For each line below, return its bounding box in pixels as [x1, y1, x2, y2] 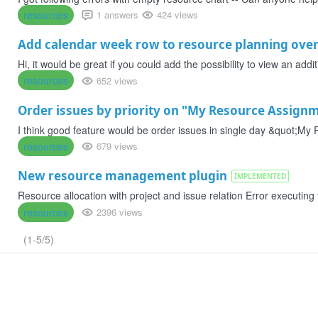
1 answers [97, 8, 138, 22]
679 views [97, 139, 138, 153]
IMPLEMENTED [234, 171, 286, 182]
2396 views [97, 204, 143, 219]
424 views [157, 8, 198, 22]
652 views [97, 73, 138, 87]
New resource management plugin [18, 168, 227, 185]
